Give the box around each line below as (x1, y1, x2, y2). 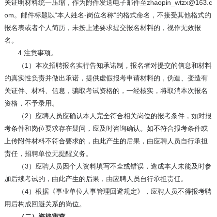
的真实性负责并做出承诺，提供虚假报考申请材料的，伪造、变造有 (4, 74, 208, 82)
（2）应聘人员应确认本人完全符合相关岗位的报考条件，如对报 (4, 112, 212, 120)
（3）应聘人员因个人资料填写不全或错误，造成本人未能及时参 (4, 162, 212, 170)
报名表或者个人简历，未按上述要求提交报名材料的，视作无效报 (4, 24, 201, 32)
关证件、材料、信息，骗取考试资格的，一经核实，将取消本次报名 (4, 87, 208, 95)
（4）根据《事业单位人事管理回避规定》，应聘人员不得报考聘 (4, 187, 212, 196)
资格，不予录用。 (4, 99, 59, 108)
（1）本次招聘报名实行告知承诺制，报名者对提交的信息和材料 (4, 62, 212, 70)
